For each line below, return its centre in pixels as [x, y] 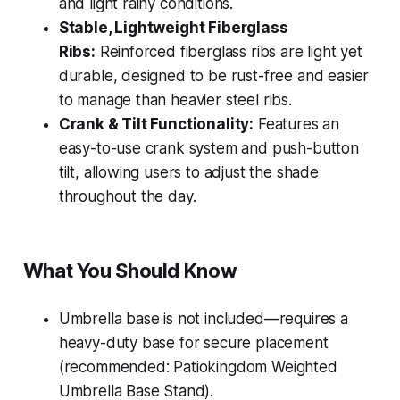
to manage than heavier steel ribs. [175, 100]
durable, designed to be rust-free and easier [214, 75]
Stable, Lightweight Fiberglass [173, 27]
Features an [297, 124]
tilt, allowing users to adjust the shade [188, 172]
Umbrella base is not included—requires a [203, 318]
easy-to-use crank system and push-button [208, 148]
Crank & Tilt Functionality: [156, 124]
